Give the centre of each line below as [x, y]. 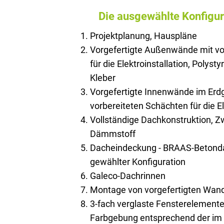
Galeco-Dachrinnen [127, 176]
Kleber [102, 78]
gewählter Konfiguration [137, 162]
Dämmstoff [112, 134]
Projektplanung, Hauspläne [143, 36]
